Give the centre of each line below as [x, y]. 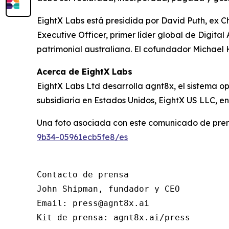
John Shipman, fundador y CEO [108, 189]
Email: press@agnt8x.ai [93, 203]
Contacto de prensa [83, 175]
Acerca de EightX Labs [85, 72]
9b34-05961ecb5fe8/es [82, 137]
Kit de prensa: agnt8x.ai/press [113, 217]
